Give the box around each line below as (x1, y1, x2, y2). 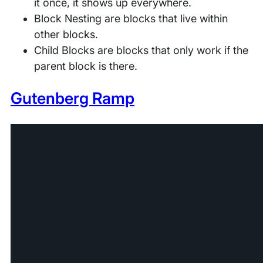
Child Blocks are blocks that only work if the (33, 43, 249, 56)
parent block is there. (33, 59, 138, 72)
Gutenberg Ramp (10, 89, 135, 109)
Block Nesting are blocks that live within (33, 12, 228, 25)
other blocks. (33, 28, 99, 41)
